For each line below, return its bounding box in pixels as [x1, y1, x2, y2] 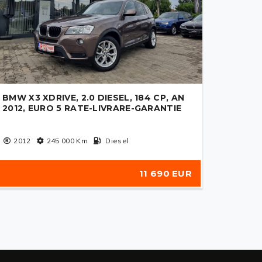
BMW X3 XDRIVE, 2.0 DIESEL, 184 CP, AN [2, 92, 185, 103]
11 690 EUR [139, 168, 192, 179]
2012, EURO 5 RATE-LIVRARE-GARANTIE [2, 103, 182, 113]
